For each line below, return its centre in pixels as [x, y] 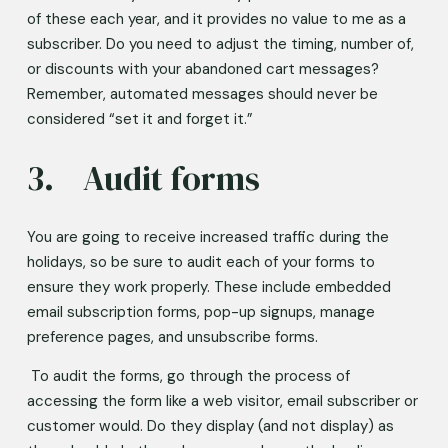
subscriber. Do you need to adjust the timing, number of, [220, 43]
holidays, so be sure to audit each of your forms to [200, 261]
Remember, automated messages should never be [202, 93]
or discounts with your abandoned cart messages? [202, 68]
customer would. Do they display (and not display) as [210, 425]
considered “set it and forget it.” [141, 118]
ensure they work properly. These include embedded [208, 286]
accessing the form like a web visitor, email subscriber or [222, 400]
